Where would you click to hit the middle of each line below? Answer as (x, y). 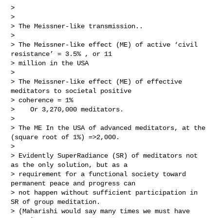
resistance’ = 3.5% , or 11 (64, 54)
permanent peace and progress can (75, 183)
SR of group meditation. (58, 202)
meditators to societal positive (73, 91)
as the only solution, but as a (71, 165)
